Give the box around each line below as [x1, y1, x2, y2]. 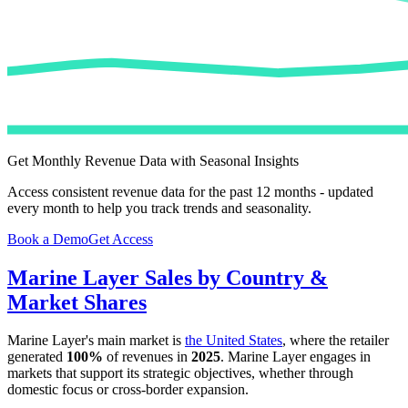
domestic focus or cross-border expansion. [7, 382, 249, 398]
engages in [306, 349, 371, 365]
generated [7, 349, 66, 365]
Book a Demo [7, 230, 88, 247]
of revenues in [103, 349, 191, 365]
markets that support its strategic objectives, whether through [7, 365, 353, 382]
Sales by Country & [139, 265, 328, 290]
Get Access [88, 230, 153, 247]
